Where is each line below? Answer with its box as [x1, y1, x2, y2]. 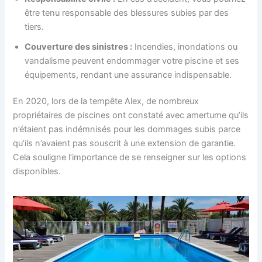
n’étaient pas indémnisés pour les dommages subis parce [13, 124, 241, 135]
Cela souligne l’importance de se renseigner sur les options [13, 152, 247, 163]
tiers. [25, 21, 44, 32]
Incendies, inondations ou [132, 41, 238, 52]
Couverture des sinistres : [25, 41, 133, 52]
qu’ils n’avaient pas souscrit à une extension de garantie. [13, 138, 236, 149]
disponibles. [13, 166, 61, 177]
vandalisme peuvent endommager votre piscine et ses [25, 55, 240, 66]
